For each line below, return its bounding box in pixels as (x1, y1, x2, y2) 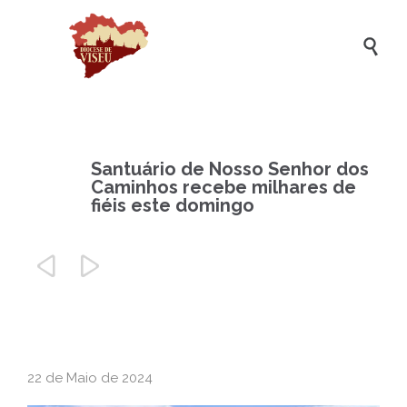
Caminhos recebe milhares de (91, 176, 356, 198)
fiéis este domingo (91, 194, 254, 216)
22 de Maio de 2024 (27, 370, 153, 386)
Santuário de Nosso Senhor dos (91, 158, 369, 180)
